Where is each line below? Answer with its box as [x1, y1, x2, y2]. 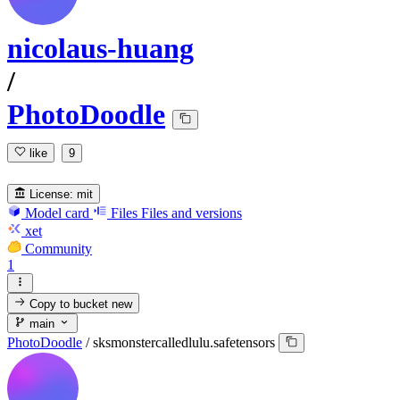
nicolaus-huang [7, 32, 194, 65]
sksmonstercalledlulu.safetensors [93, 335, 275, 351]
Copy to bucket [26, 296, 112, 311]
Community [25, 240, 92, 256]
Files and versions [141, 204, 242, 221]
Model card [25, 204, 89, 221]
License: [29, 187, 74, 201]
